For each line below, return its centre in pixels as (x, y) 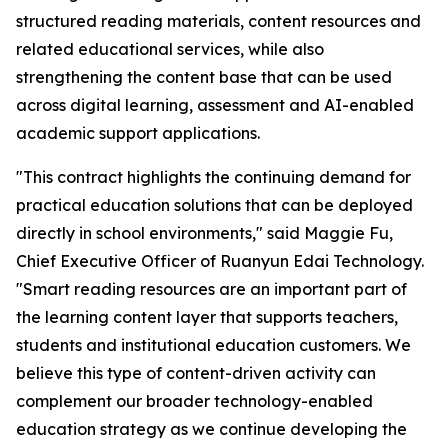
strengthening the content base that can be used (204, 77)
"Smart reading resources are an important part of (211, 289)
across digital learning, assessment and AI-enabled (215, 105)
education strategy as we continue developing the (211, 429)
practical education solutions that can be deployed (214, 205)
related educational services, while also (170, 49)
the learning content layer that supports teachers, (207, 317)
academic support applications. (138, 133)
